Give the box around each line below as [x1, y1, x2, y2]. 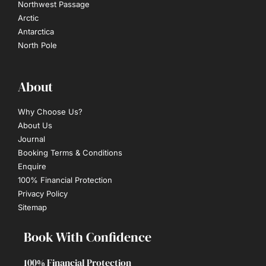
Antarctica [18, 26, 54, 36]
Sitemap [18, 202, 47, 212]
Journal [18, 134, 45, 144]
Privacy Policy [18, 188, 68, 198]
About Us [18, 120, 52, 130]
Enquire [18, 161, 46, 171]
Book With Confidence [24, 227, 151, 246]
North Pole [18, 40, 57, 50]
